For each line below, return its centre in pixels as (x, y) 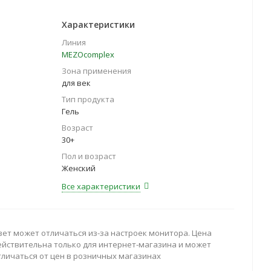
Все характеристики (101, 186)
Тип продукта (88, 99)
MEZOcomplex (88, 54)
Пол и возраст (89, 156)
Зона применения (96, 71)
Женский (79, 168)
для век (76, 83)
